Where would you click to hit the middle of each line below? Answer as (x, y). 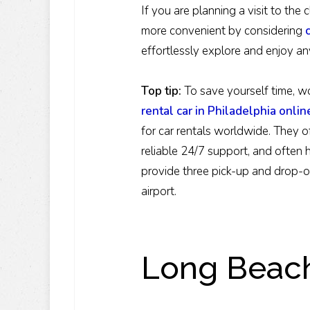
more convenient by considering (223, 31)
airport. (159, 192)
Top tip (160, 91)
